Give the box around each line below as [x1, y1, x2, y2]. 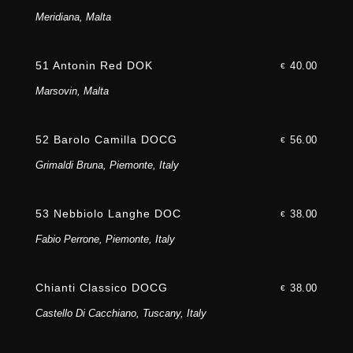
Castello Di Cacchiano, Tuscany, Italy [35, 307, 206, 320]
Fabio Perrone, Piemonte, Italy [35, 233, 175, 246]
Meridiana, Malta [35, 11, 111, 24]
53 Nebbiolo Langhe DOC [35, 207, 181, 221]
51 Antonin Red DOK [35, 59, 153, 72]
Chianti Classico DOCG [35, 281, 168, 295]
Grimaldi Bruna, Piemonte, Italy [35, 159, 179, 172]
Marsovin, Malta [35, 85, 109, 98]
